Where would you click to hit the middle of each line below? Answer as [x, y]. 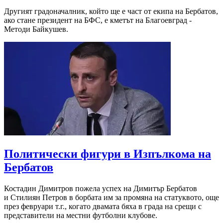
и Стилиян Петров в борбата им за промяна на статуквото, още [111, 198]
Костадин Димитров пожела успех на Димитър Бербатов [101, 189]
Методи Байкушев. [36, 29]
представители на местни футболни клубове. [81, 216]
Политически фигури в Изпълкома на [108, 154]
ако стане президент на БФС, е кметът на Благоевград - [99, 20]
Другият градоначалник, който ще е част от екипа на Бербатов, [111, 11]
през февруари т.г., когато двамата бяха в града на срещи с [103, 207]
